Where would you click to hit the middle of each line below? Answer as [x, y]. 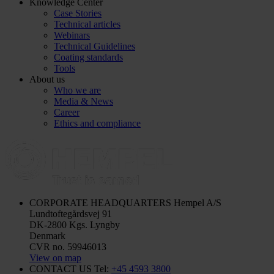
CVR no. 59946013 [68, 246]
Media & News [83, 101]
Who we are [77, 90]
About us [47, 79]
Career [67, 112]
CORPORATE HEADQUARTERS [100, 202]
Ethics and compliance [97, 123]
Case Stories [78, 13]
